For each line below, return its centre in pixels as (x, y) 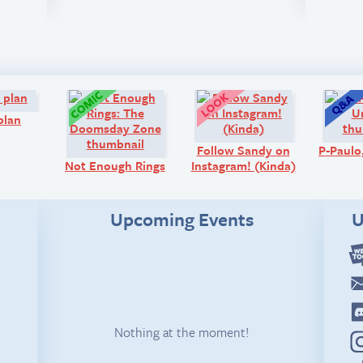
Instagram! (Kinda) (243, 166)
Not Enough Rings (115, 166)
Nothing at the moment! (181, 332)
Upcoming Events (181, 220)
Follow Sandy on (243, 150)
